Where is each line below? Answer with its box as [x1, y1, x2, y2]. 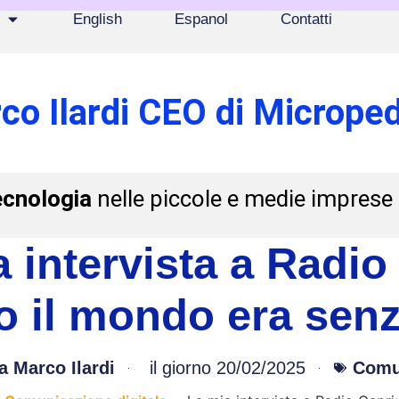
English [72, 11, 122, 28]
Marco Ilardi [7, 358, 115, 379]
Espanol [174, 11, 228, 28]
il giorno [149, 358, 211, 379]
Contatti [280, 11, 332, 28]
